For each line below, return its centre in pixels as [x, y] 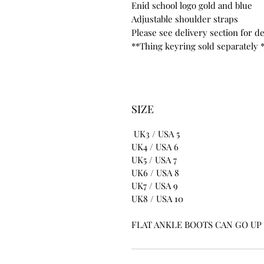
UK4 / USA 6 [155, 146]
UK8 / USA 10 [157, 198]
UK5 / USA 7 [154, 159]
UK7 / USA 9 [155, 185]
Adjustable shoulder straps [185, 19]
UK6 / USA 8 [155, 172]
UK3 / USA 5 [156, 133]
